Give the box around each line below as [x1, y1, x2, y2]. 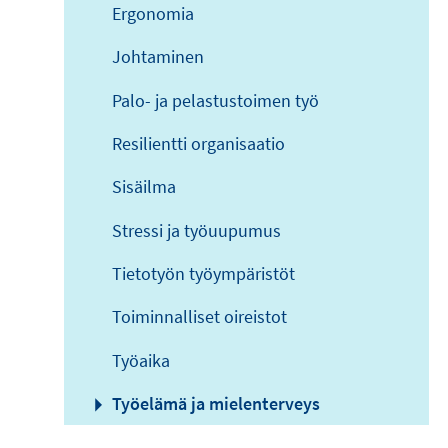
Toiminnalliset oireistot [112, 305, 287, 329]
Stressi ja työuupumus [112, 218, 281, 242]
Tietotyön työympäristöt [112, 262, 295, 285]
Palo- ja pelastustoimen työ [112, 88, 319, 112]
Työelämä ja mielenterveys [112, 392, 320, 416]
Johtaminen [112, 45, 204, 69]
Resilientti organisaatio [112, 131, 285, 155]
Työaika [112, 348, 170, 372]
